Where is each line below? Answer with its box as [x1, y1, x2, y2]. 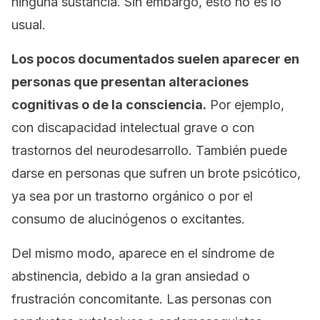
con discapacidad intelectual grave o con [11, 120, 254, 135]
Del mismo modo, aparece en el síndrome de [11, 246, 274, 261]
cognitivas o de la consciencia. [11, 97, 206, 112]
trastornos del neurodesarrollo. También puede [11, 143, 287, 158]
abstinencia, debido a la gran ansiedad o [11, 269, 250, 284]
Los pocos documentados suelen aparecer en [11, 51, 299, 66]
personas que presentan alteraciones [11, 74, 249, 89]
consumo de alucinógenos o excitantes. [11, 211, 245, 226]
